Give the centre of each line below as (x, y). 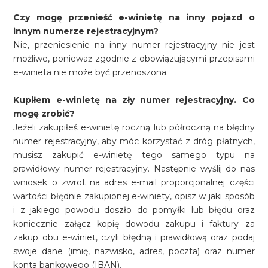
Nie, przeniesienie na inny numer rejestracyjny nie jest (134, 45)
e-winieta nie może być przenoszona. (91, 72)
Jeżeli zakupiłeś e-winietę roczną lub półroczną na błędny (134, 127)
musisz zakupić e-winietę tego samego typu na (134, 155)
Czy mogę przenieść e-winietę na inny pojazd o (134, 17)
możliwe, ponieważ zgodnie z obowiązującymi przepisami (134, 59)
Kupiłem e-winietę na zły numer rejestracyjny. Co (134, 100)
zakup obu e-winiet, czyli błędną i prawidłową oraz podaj (134, 237)
